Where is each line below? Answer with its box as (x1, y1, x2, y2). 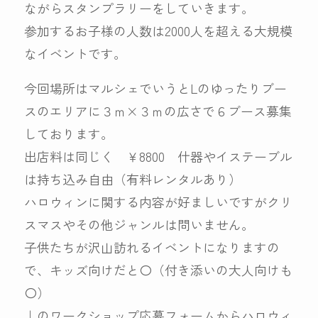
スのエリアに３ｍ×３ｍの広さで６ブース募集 (24, 102, 292, 121)
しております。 (24, 124, 114, 143)
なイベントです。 (24, 43, 127, 62)
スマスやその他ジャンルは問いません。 (24, 215, 255, 234)
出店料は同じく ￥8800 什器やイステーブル (24, 147, 293, 166)
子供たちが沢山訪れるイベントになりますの (24, 238, 280, 257)
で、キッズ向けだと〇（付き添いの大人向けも (24, 261, 293, 280)
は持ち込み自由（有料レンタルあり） (24, 170, 242, 189)
